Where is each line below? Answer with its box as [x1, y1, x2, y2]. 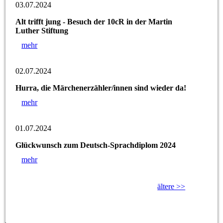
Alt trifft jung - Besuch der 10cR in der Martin [15, 17, 173, 26]
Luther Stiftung [15, 26, 69, 35]
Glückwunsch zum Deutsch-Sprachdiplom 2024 [15, 140, 176, 149]
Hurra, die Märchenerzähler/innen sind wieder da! [15, 83, 187, 92]
